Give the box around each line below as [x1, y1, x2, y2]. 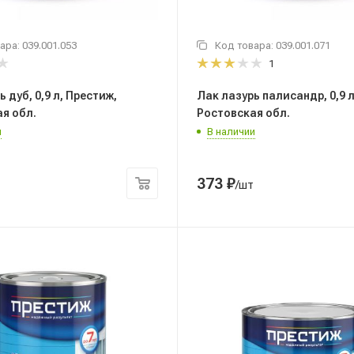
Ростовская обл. [197, 106, 290, 119]
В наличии [207, 125, 255, 137]
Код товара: [215, 40, 276, 52]
